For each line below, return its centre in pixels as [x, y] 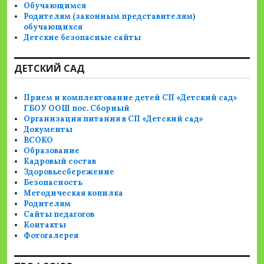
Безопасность [53, 183]
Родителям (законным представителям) [110, 16]
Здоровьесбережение [69, 172]
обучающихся [53, 27]
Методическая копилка [74, 193]
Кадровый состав [60, 161]
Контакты [45, 225]
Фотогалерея [51, 236]
